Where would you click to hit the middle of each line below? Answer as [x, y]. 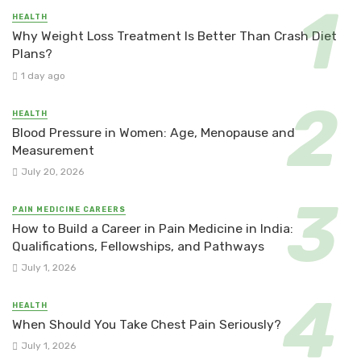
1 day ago [43, 75]
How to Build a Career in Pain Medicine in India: [153, 228]
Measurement [53, 150]
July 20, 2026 [52, 171]
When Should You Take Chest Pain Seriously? [147, 325]
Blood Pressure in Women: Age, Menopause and [154, 132]
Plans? [32, 54]
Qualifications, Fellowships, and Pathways [138, 246]
